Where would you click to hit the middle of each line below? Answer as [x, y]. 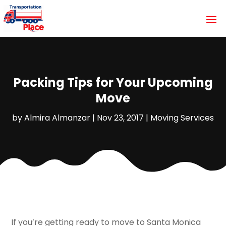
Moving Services [182, 118]
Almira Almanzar [57, 118]
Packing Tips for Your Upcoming [113, 82]
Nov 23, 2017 [120, 118]
